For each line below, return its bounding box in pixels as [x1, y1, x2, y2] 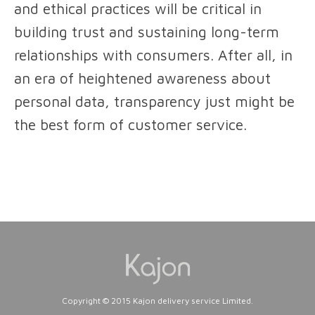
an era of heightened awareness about [14, 70, 271, 87]
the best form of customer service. [14, 116, 247, 134]
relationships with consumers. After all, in [14, 46, 292, 64]
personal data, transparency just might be [14, 93, 295, 110]
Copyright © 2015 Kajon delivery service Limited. [62, 295, 253, 306]
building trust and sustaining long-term [14, 23, 279, 41]
